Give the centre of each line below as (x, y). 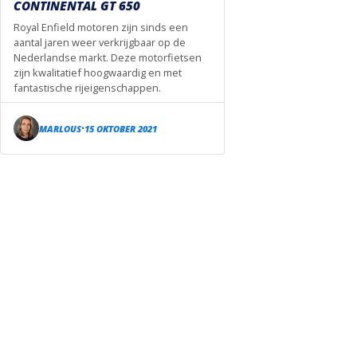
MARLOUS (60, 128)
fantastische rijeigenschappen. (87, 88)
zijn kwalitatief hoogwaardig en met (98, 73)
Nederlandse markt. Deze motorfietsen (108, 58)
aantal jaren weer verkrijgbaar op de (100, 43)
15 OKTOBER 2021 (121, 128)
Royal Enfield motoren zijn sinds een (101, 27)
